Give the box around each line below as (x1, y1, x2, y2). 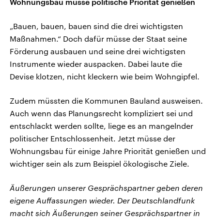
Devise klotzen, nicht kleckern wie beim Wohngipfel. (10, 72, 200, 81)
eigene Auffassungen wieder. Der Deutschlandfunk (10, 196, 195, 205)
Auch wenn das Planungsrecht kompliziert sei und (10, 108, 193, 118)
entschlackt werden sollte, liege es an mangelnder (10, 121, 193, 131)
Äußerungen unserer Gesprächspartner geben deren (10, 183, 203, 193)
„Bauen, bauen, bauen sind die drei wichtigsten (10, 21, 183, 31)
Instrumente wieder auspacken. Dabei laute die (10, 59, 182, 69)
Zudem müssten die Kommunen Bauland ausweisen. (10, 96, 203, 106)
